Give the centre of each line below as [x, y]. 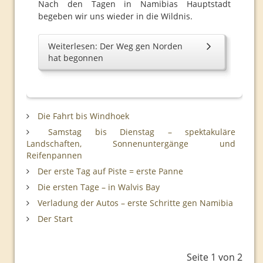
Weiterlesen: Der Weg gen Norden [115, 46]
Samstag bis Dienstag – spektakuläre [135, 132]
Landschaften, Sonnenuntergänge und [131, 144]
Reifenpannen [54, 155]
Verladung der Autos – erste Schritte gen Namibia [134, 203]
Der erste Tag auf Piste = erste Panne [109, 171]
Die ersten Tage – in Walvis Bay [97, 187]
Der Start [54, 219]
